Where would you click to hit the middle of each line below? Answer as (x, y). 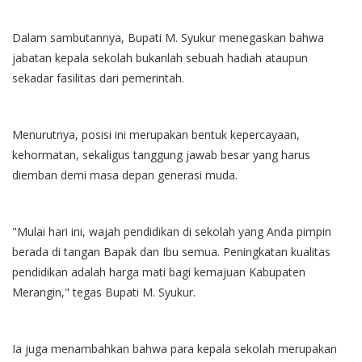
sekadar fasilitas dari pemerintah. (100, 78)
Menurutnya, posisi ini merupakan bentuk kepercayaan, (156, 135)
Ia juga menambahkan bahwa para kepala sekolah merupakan (175, 349)
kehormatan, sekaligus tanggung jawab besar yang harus (161, 155)
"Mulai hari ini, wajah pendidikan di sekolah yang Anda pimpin (172, 232)
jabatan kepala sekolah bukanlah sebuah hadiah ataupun (160, 58)
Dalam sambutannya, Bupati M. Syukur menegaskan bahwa (168, 38)
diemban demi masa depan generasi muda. (125, 175)
